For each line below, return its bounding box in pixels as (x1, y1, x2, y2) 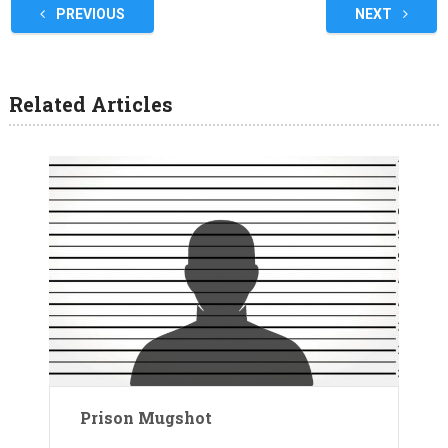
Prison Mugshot (80, 406, 212, 428)
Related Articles (8, 90, 173, 117)
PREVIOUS (52, 5, 125, 22)
